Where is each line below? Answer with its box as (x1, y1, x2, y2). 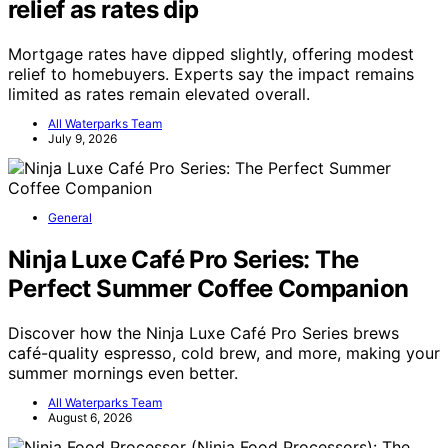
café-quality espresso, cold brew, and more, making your (8, 342, 440, 363)
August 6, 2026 (48, 409, 132, 425)
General (48, 209, 92, 225)
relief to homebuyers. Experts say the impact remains (8, 63, 414, 84)
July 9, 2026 (48, 130, 117, 146)
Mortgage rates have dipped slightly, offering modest (8, 43, 414, 64)
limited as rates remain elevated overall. (8, 83, 310, 104)
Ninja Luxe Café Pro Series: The (8, 244, 359, 274)
